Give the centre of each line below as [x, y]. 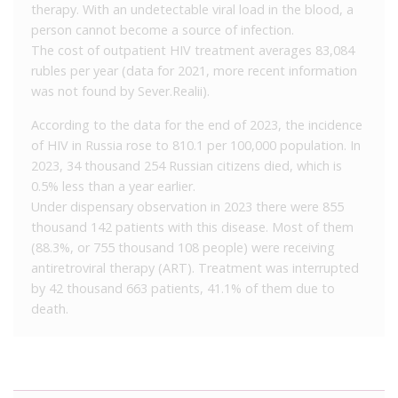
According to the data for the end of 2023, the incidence [197, 124]
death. [50, 308]
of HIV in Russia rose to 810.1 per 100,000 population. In [196, 145]
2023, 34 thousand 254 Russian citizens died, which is [187, 165]
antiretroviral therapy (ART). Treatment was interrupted [195, 267]
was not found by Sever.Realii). [120, 91]
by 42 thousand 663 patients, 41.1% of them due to [183, 288]
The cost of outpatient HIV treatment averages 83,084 [193, 50]
